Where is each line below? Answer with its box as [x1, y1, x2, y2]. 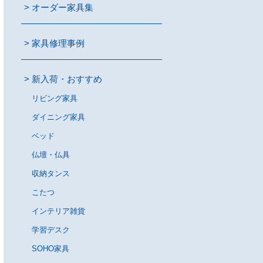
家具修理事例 [32, 38, 85, 48]
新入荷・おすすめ [32, 74, 102, 84]
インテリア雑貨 [32, 207, 85, 215]
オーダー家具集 [32, 2, 93, 12]
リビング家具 [32, 94, 77, 103]
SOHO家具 [32, 244, 69, 253]
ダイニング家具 [32, 113, 85, 122]
